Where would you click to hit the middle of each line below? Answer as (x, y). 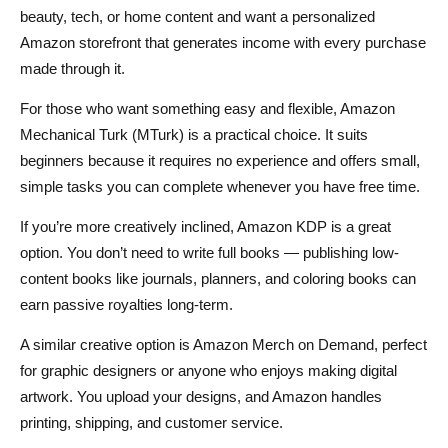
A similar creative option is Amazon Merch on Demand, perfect (223, 344)
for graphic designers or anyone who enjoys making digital (208, 370)
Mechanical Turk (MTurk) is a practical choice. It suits (194, 134)
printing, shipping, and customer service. (151, 422)
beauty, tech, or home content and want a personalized (197, 16)
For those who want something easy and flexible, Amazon (207, 108)
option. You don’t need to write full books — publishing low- (209, 252)
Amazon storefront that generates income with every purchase (223, 42)
